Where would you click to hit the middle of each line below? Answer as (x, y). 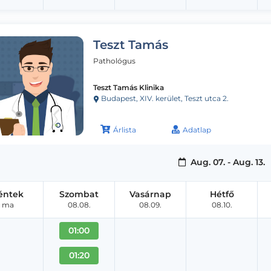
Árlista (125, 129)
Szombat (79, 194)
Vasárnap (150, 194)
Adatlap (197, 129)
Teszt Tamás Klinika (129, 87)
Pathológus (114, 60)
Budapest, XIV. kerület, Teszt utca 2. (164, 98)
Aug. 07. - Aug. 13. (226, 162)
